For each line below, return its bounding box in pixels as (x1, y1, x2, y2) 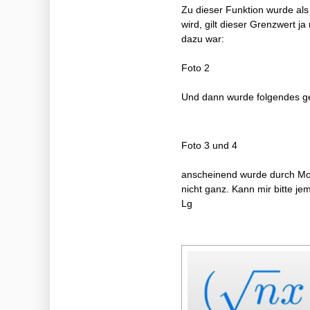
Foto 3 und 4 (181, 139, 237, 151)
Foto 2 (181, 62, 210, 73)
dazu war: (181, 33, 224, 44)
